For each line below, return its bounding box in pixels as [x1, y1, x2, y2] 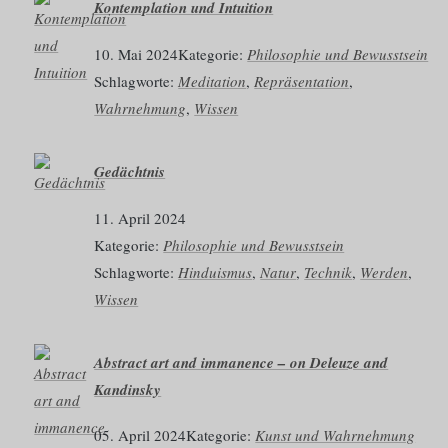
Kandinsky [94, 378, 162, 400]
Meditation [178, 70, 247, 91]
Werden [360, 261, 409, 282]
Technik [304, 261, 353, 282]
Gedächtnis [94, 160, 166, 182]
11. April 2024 [94, 207, 187, 228]
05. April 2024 [94, 425, 187, 446]
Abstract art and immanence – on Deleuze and [94, 351, 389, 373]
